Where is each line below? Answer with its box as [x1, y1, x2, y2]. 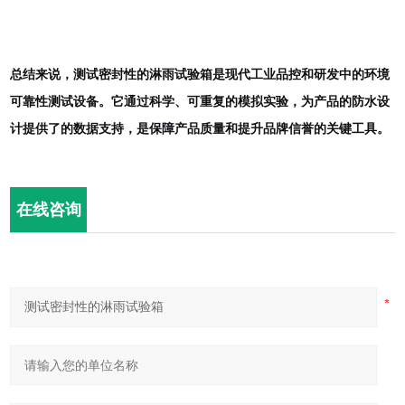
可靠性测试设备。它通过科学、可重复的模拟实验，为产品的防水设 [10, 94, 391, 108]
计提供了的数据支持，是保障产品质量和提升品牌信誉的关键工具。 [10, 121, 391, 136]
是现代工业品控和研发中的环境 [212, 67, 391, 81]
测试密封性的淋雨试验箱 [73, 67, 213, 81]
